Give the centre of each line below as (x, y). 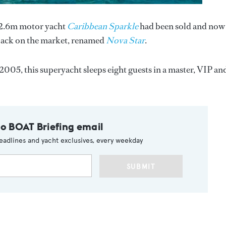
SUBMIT (141, 166)
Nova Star (125, 40)
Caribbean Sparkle (103, 26)
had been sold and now (182, 26)
